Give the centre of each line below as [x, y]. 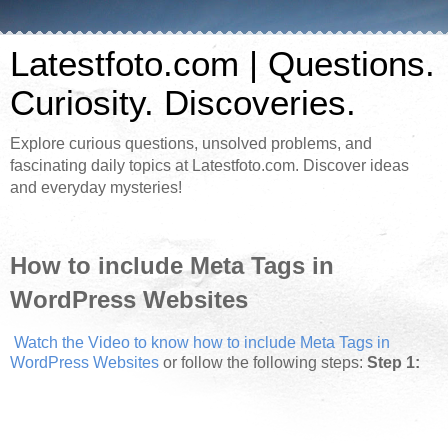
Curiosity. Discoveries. [183, 103]
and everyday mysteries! [96, 187]
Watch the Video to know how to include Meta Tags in [202, 342]
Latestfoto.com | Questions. [222, 64]
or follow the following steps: [265, 362]
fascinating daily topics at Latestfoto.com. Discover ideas [209, 165]
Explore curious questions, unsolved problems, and [191, 143]
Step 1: [395, 362]
